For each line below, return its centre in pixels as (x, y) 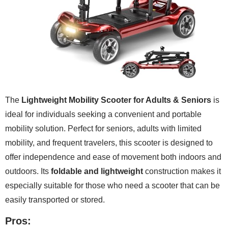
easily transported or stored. (55, 199)
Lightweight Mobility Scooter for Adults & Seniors (116, 100)
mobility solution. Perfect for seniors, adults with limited (103, 128)
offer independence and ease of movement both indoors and (113, 157)
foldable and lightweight (97, 171)
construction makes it (182, 171)
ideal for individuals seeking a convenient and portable (103, 114)
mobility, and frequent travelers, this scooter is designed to (109, 142)
